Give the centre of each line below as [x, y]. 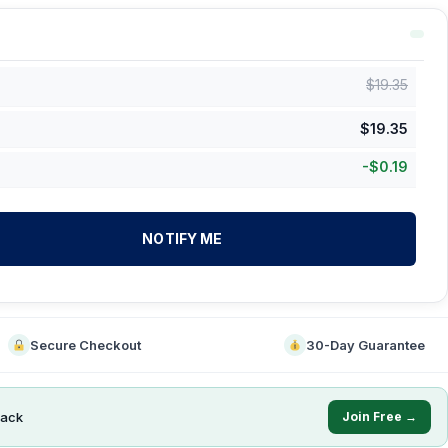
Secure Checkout [85, 345]
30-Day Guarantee [366, 345]
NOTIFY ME [182, 238]
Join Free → [379, 416]
